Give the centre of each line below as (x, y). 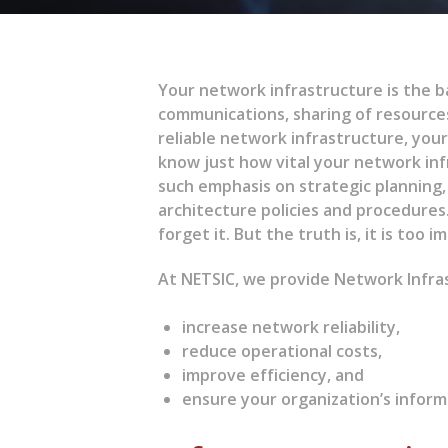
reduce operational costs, (282, 350)
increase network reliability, (291, 326)
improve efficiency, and (273, 374)
